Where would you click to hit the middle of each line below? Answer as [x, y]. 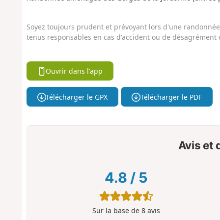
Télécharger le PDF [171, 97]
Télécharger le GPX [77, 97]
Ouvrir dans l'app [74, 71]
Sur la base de [117, 211]
